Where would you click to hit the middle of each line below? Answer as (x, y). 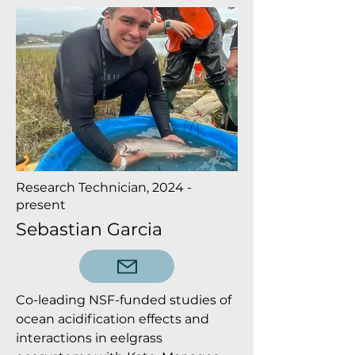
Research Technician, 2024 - (104, 187)
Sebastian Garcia (89, 229)
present (41, 205)
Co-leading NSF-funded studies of (124, 300)
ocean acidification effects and (113, 319)
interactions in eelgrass (89, 338)
